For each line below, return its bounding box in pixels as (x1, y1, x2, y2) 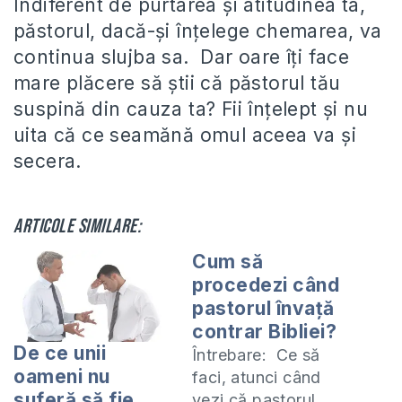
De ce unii (13, 341, 106, 364)
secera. (13, 149, 82, 172)
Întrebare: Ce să (192, 345, 320, 364)
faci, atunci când (192, 367, 321, 387)
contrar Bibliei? (192, 319, 336, 343)
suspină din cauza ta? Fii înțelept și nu (13, 97, 368, 120)
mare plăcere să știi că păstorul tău (13, 71, 341, 94)
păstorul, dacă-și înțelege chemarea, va (13, 19, 382, 42)
